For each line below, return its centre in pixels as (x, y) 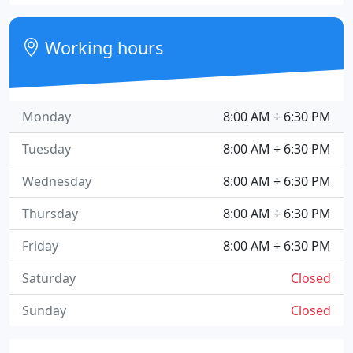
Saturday (49, 278)
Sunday (44, 310)
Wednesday (57, 181)
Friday (40, 246)
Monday (46, 117)
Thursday (50, 214)
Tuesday (46, 149)
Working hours (102, 48)
